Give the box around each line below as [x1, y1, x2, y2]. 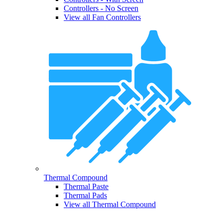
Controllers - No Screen [64, 4, 138, 13]
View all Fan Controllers [64, 13, 141, 22]
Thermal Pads [64, 191, 107, 200]
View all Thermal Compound [64, 200, 156, 209]
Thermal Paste [64, 182, 109, 191]
